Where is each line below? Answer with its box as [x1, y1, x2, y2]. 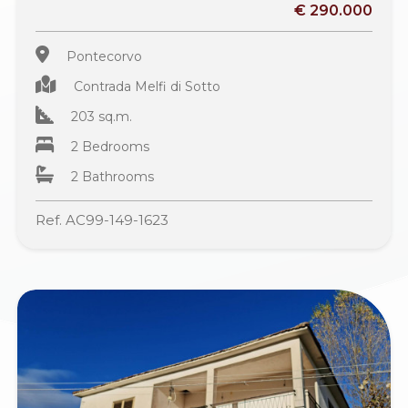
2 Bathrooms [71, 168, 155, 185]
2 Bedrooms [71, 138, 150, 155]
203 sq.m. [71, 107, 133, 125]
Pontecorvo [66, 47, 143, 65]
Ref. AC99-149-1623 [36, 210, 169, 229]
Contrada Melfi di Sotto [74, 77, 221, 95]
